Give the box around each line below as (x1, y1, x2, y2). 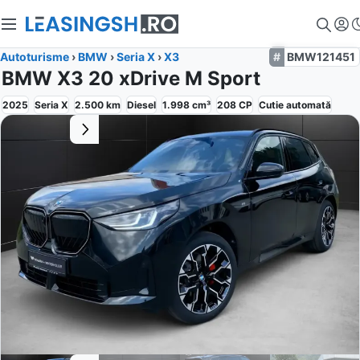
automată (286, 99, 331, 111)
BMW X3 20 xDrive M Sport (2, 67, 260, 90)
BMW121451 (287, 50, 355, 63)
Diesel (127, 99, 156, 111)
